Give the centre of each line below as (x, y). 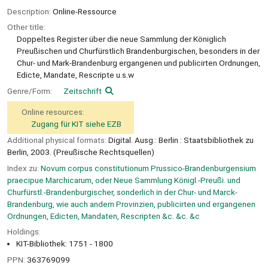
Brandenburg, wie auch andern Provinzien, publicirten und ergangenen (131, 204)
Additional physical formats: (58, 140)
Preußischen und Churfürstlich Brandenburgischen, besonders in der (138, 51)
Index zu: (24, 168)
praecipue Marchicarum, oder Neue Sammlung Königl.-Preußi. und (124, 180)
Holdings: (24, 232)
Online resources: (53, 112)
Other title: (26, 27)
